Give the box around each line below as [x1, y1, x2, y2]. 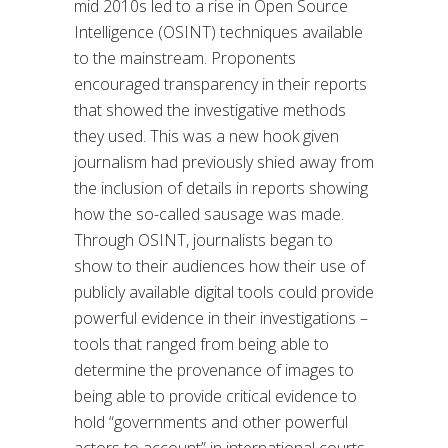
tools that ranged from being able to [74, 333, 329, 356]
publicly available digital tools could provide [74, 281, 374, 304]
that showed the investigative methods [74, 99, 346, 122]
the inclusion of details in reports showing [74, 177, 368, 200]
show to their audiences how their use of [74, 255, 365, 278]
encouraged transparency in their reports [74, 73, 367, 96]
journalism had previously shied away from [74, 151, 374, 174]
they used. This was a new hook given [74, 125, 339, 148]
